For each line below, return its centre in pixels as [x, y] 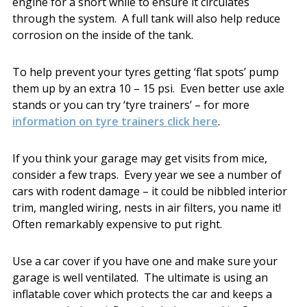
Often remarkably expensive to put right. [117, 224]
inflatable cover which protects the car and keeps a [142, 294]
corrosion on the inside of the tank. [102, 35]
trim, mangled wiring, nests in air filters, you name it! [148, 207]
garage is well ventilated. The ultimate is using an [140, 277]
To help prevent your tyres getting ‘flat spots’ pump [145, 72]
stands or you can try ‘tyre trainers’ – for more [131, 105]
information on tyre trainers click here [115, 121]
